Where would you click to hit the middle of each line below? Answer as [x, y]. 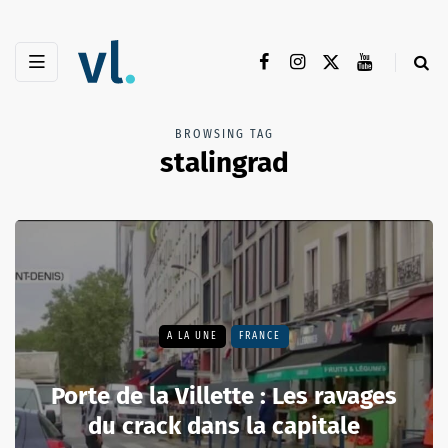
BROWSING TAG [224, 134]
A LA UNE [192, 336]
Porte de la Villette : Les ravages [224, 396]
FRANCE [260, 336]
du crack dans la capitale [224, 426]
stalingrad [224, 163]
